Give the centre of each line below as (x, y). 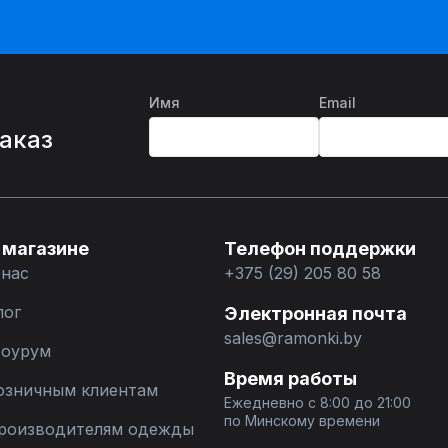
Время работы (290, 378)
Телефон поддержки (320, 248)
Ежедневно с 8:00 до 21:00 (317, 402)
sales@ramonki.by (293, 338)
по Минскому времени (302, 420)
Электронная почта (315, 313)
